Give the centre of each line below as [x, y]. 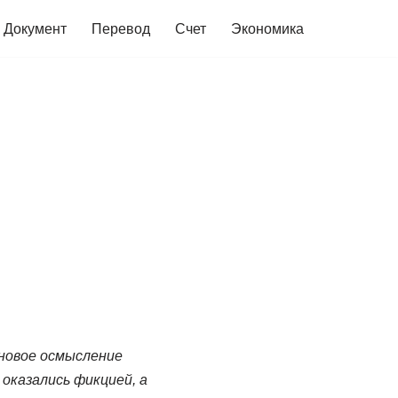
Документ [35, 29]
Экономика [267, 29]
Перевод [121, 29]
